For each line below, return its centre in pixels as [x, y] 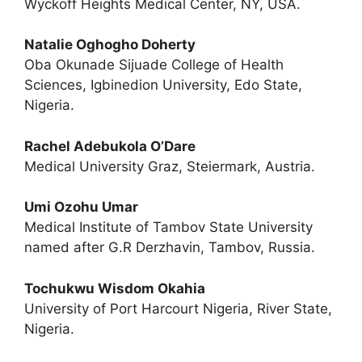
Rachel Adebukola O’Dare [110, 146]
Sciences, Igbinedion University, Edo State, [163, 85]
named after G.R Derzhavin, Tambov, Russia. [170, 247]
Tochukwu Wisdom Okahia [115, 288]
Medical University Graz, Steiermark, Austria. [170, 166]
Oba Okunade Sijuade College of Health [154, 65]
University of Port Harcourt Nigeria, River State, [178, 308]
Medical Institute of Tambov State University [168, 227]
